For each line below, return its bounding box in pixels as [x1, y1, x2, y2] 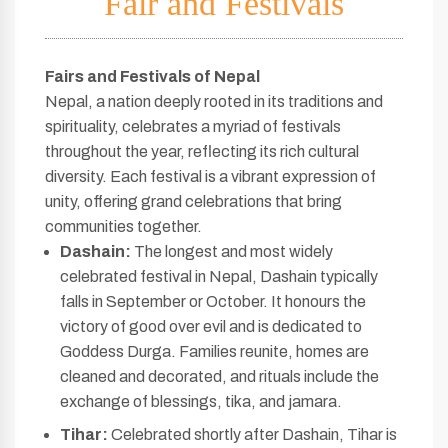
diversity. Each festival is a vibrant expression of [45, 168, 376, 185]
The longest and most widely [131, 243, 333, 260]
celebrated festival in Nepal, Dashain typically [60, 268, 378, 285]
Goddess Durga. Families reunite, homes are [60, 343, 369, 360]
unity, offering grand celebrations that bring [45, 193, 342, 210]
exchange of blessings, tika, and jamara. [60, 393, 342, 410]
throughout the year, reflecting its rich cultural [45, 143, 359, 160]
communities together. [45, 218, 202, 235]
